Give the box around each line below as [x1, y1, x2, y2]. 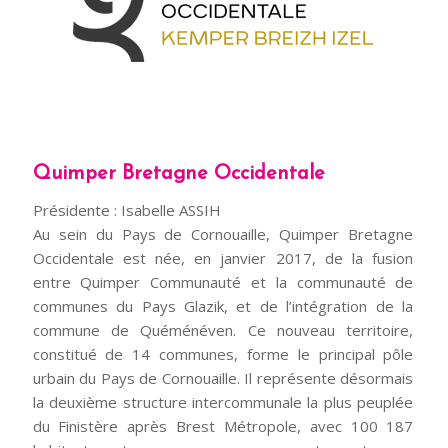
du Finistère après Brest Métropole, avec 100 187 [32, 415, 414, 436]
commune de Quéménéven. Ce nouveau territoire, [32, 319, 414, 340]
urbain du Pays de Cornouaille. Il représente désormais [32, 367, 414, 388]
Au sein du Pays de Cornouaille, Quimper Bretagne [32, 223, 414, 244]
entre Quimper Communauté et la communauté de [32, 271, 414, 292]
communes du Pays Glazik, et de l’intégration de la [32, 295, 414, 316]
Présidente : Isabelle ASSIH [32, 199, 221, 220]
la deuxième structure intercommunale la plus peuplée [32, 391, 414, 412]
